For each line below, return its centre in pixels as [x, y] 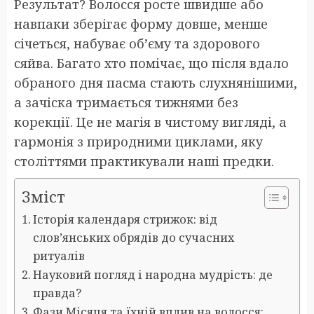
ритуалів [59, 255]
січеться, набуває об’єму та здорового [137, 43]
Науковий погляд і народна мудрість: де [153, 274]
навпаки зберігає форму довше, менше [141, 23]
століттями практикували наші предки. [144, 161]
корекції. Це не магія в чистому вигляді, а [150, 122]
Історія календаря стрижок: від [125, 219]
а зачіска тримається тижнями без [126, 102]
